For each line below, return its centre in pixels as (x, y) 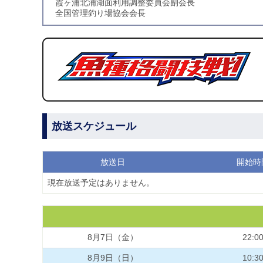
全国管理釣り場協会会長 (100, 13)
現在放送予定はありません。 (101, 183)
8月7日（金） (113, 237)
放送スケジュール (94, 127)
